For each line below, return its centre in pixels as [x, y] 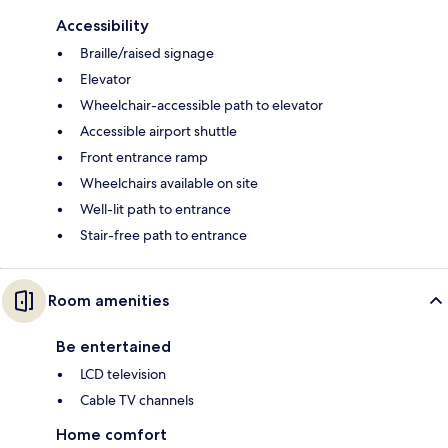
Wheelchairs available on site [169, 183]
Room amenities [108, 301]
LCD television [123, 374]
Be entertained [113, 347]
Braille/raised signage [147, 53]
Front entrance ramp [144, 157]
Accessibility [102, 26]
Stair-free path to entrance [163, 235]
